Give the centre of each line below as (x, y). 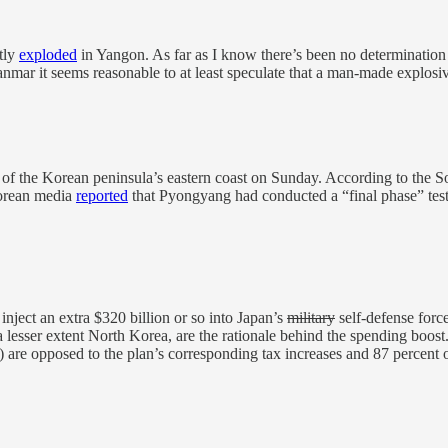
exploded (48, 55)
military (311, 318)
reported (102, 195)
